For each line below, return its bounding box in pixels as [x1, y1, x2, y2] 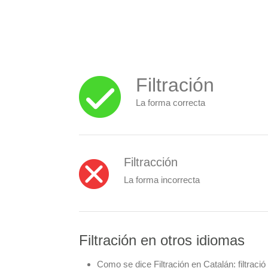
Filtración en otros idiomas [79, 232, 245, 248]
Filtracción [124, 155, 178, 169]
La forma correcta [136, 98, 205, 108]
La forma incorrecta [124, 174, 200, 185]
